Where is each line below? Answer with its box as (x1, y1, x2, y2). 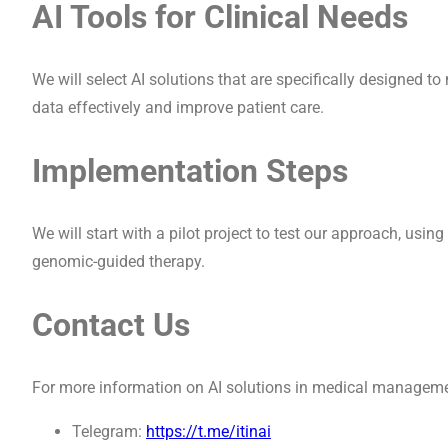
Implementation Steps (32, 151, 348, 190)
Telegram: (72, 422, 146, 442)
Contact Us (32, 305, 190, 344)
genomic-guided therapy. (32, 252, 205, 272)
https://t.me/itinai (146, 422, 271, 442)
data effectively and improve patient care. (32, 98, 324, 118)
